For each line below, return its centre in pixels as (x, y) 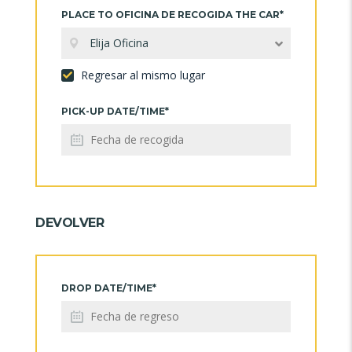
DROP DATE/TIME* (109, 288)
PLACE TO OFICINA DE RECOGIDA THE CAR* (172, 14)
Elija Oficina (119, 42)
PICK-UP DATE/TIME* (115, 111)
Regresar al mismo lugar (141, 75)
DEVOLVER (70, 222)
